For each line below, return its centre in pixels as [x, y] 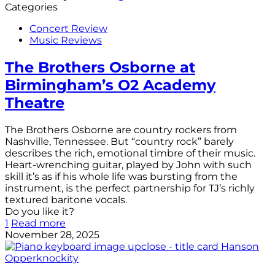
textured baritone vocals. [66, 200]
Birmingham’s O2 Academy [110, 85]
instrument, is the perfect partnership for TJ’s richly [130, 188]
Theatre [35, 103]
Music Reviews [66, 41]
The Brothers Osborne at [100, 68]
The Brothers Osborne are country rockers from [121, 130]
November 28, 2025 [52, 235]
